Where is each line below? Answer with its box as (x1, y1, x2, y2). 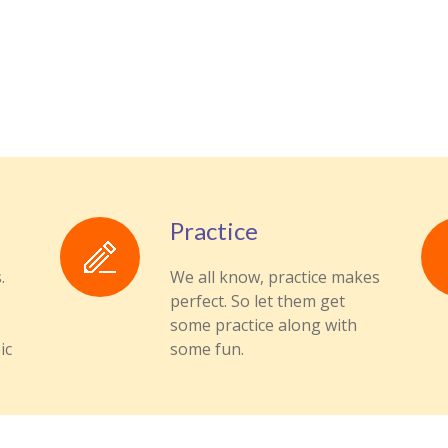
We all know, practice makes (169, 266, 380, 288)
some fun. (169, 338, 244, 360)
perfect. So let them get (169, 290, 345, 312)
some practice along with (169, 314, 357, 336)
